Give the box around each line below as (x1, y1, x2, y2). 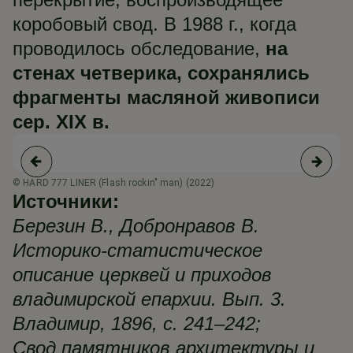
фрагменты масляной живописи (13, 87, 320, 108)
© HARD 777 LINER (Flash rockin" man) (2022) (13, 177, 215, 188)
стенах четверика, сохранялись (13, 62, 310, 84)
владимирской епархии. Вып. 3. (13, 288, 286, 310)
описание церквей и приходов (13, 264, 272, 285)
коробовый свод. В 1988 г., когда (13, 13, 296, 35)
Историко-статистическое (13, 240, 262, 261)
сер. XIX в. (13, 111, 110, 132)
